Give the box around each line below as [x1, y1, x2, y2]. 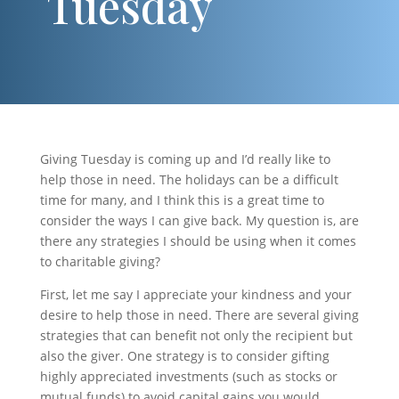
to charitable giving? [39, 252, 160, 270]
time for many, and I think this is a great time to [39, 191, 324, 208]
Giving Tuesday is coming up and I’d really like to [39, 150, 330, 167]
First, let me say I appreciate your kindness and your [39, 285, 352, 303]
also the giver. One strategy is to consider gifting [39, 346, 330, 364]
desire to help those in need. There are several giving [39, 305, 359, 323]
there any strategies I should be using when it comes [39, 232, 356, 249]
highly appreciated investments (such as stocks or [39, 367, 338, 385]
